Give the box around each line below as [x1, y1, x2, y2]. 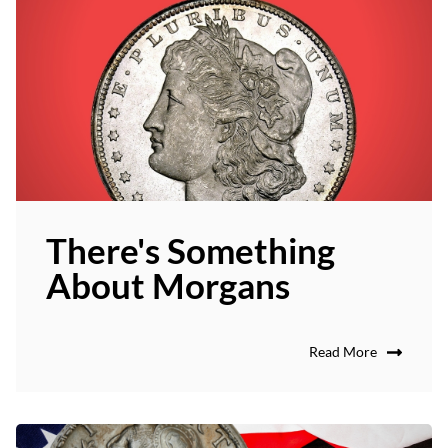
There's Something [46, 228, 335, 271]
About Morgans [46, 263, 290, 306]
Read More [309, 342, 377, 360]
